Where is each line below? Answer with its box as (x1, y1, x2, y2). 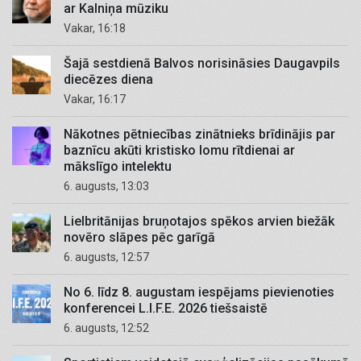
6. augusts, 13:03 (73, 180, 149, 193)
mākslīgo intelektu (64, 159, 172, 175)
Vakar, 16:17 (71, 93, 126, 106)
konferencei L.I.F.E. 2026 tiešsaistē (64, 301, 268, 317)
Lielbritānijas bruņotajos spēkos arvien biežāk (64, 214, 334, 230)
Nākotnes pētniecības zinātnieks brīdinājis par (64, 127, 335, 143)
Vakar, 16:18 (71, 22, 126, 35)
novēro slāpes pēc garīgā (64, 230, 215, 246)
